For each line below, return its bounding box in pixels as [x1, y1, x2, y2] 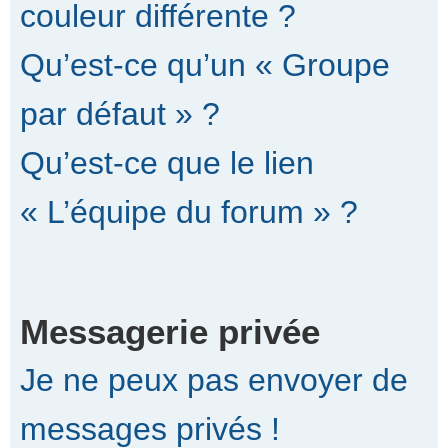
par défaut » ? [20, 95, 220, 132]
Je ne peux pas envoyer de [20, 362, 408, 399]
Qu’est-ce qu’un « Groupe [20, 46, 390, 83]
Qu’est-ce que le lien [20, 144, 314, 181]
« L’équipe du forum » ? [20, 193, 358, 230]
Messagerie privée [20, 312, 320, 352]
